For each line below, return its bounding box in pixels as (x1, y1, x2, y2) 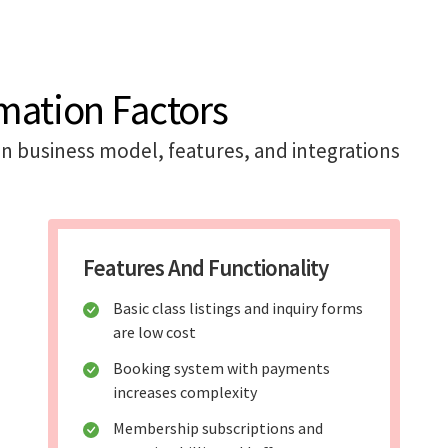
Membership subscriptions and (112, 418, 323, 439)
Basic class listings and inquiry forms (112, 298, 363, 319)
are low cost (112, 322, 196, 343)
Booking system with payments (112, 358, 330, 379)
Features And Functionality (82, 253, 328, 283)
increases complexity (112, 382, 257, 403)
